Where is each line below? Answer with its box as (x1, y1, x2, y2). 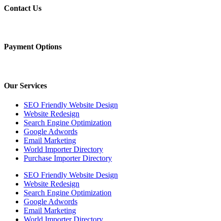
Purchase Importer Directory (24, 154, 112, 163)
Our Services (4, 81, 47, 90)
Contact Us (4, 3, 41, 12)
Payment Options (4, 42, 62, 51)
